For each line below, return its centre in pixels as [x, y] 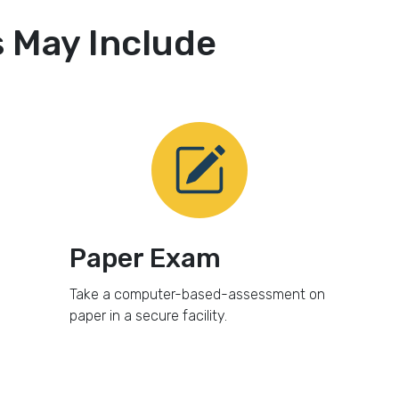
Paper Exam [145, 258]
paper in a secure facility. [148, 316]
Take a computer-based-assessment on [197, 294]
